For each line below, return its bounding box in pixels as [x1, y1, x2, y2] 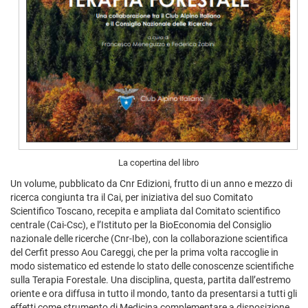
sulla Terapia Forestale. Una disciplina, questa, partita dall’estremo [10, 274, 291, 285]
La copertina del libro [118, 157, 199, 168]
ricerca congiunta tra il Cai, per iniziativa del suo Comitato [10, 191, 253, 203]
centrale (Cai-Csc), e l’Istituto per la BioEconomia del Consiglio [10, 219, 272, 230]
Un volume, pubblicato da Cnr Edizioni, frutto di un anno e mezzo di [10, 177, 292, 189]
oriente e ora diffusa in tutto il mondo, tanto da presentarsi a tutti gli [10, 287, 297, 299]
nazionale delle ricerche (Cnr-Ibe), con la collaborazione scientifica [10, 232, 288, 244]
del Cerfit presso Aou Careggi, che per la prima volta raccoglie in [10, 246, 278, 258]
